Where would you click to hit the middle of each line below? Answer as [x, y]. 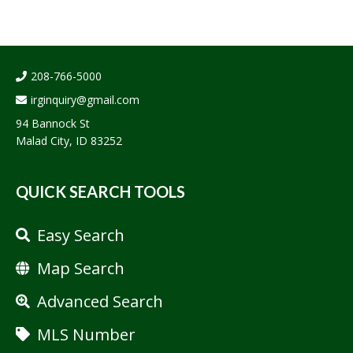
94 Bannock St [53, 123]
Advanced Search [100, 302]
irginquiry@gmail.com [85, 99]
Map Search [81, 269]
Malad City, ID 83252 [69, 140]
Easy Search [81, 236]
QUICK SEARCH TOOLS [100, 191]
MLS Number [86, 334]
